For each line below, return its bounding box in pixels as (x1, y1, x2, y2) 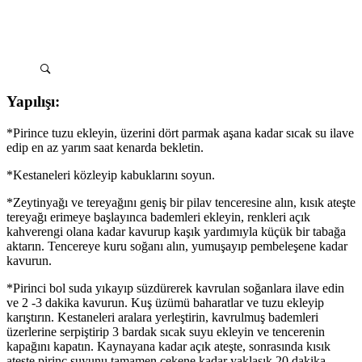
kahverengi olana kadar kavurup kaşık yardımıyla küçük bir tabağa (6, 225, 346, 239)
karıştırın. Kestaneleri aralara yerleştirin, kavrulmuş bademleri (6, 310, 318, 325)
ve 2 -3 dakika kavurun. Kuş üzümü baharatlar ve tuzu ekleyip (6, 296, 324, 310)
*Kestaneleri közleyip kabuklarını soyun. (6, 168, 215, 183)
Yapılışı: (6, 93, 60, 111)
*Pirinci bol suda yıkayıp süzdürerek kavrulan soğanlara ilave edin (6, 281, 344, 296)
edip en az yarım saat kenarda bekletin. (6, 141, 204, 155)
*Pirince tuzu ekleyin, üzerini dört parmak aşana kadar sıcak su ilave (6, 126, 354, 141)
